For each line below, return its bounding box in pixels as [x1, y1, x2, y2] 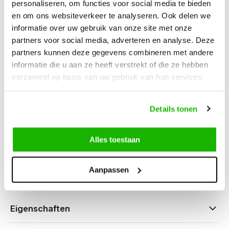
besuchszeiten [77, 109, 130, 119]
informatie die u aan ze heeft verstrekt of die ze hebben [12, 60, 208, 68]
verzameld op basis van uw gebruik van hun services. [12, 72, 204, 81]
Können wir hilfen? [18, 95, 95, 106]
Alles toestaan [89, 135, 140, 144]
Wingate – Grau [10, 24, 104, 41]
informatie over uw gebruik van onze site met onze [12, 23, 192, 32]
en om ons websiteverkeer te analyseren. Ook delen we [12, 11, 211, 19]
